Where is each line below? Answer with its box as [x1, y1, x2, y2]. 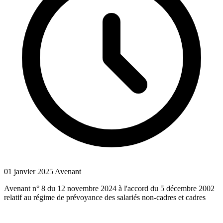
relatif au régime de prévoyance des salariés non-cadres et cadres [4, 193, 206, 202]
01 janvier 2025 [4, 167, 53, 176]
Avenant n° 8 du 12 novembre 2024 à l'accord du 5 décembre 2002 [4, 184, 215, 193]
